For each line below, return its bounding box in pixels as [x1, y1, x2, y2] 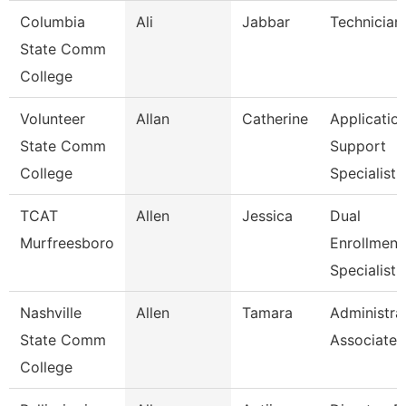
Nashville [20, 304, 82, 322]
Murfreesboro [20, 234, 114, 252]
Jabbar [242, 13, 290, 31]
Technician [330, 13, 402, 31]
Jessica [242, 207, 293, 225]
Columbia [20, 13, 85, 31]
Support [330, 137, 386, 155]
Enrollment [330, 234, 403, 252]
